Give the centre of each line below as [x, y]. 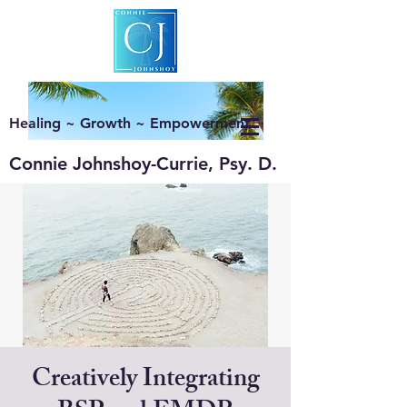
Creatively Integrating [145, 381]
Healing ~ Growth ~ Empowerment [129, 123]
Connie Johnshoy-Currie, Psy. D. [143, 164]
